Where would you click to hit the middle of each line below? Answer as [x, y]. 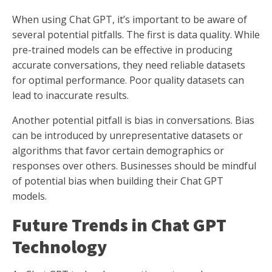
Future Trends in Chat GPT [119, 225]
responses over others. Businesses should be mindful [134, 166]
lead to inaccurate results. [70, 96]
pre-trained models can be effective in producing [122, 50]
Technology [59, 247]
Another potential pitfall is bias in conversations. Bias [133, 121]
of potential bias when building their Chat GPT [118, 181]
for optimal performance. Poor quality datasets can [128, 80]
